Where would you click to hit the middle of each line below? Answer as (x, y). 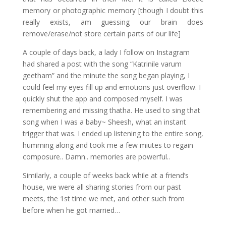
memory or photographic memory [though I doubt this (113, 10)
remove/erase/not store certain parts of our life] (101, 34)
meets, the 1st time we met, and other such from (103, 199)
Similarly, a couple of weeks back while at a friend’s (105, 175)
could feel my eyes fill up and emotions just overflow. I (111, 87)
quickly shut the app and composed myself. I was (102, 99)
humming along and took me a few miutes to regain (108, 145)
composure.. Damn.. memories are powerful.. (96, 157)
